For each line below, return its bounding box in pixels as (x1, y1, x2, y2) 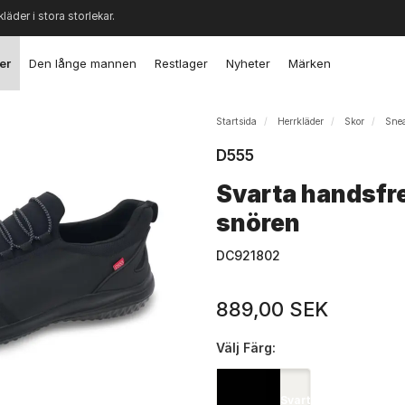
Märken (287, 56, 331, 71)
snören (216, 209, 300, 237)
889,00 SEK (216, 297, 328, 321)
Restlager (154, 56, 208, 71)
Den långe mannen (28, 56, 137, 71)
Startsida (216, 116, 257, 127)
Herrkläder (278, 116, 324, 127)
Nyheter (225, 56, 270, 71)
